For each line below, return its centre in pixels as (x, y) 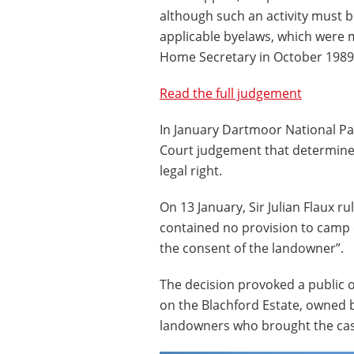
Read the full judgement (231, 93)
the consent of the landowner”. (252, 248)
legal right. (191, 170)
